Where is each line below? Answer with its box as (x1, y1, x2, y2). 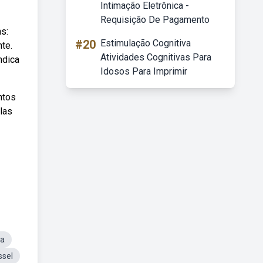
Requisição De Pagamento (100, 14, 210, 25)
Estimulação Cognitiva (100, 38, 191, 49)
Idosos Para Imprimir (100, 66, 187, 77)
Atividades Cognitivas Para (100, 52, 211, 63)
